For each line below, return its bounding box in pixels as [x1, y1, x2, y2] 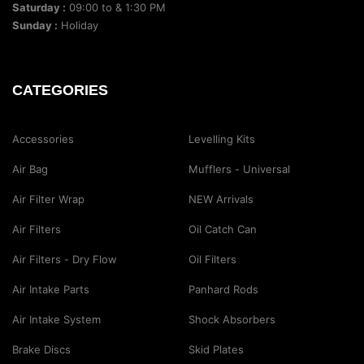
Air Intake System [12, 312, 101, 326]
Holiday [58, 18, 98, 32]
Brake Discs [12, 342, 71, 356]
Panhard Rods [188, 282, 258, 296]
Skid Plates [188, 342, 244, 356]
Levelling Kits [188, 132, 255, 145]
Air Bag [12, 162, 48, 175]
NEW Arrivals [188, 192, 253, 206]
